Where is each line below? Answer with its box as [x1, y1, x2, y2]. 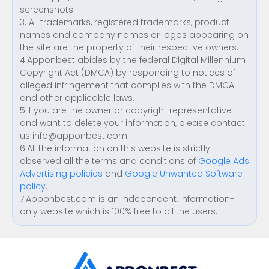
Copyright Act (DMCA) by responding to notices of [20, 67, 235, 79]
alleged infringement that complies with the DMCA [20, 79, 234, 91]
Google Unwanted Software [125, 168, 243, 180]
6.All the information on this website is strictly [20, 142, 210, 154]
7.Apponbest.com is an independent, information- [20, 193, 234, 205]
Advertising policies [20, 168, 103, 180]
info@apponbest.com [32, 130, 127, 142]
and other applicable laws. [20, 92, 134, 104]
